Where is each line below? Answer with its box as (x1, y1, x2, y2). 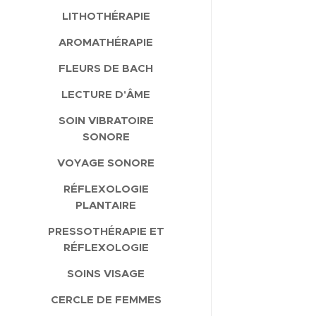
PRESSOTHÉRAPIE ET (47, 224, 164, 238)
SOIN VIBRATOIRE (58, 113, 154, 127)
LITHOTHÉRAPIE (61, 8, 150, 23)
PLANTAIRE (75, 197, 136, 212)
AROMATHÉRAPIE (59, 35, 153, 49)
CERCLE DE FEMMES (50, 292, 162, 306)
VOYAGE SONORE (57, 155, 154, 169)
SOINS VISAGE (67, 266, 145, 280)
